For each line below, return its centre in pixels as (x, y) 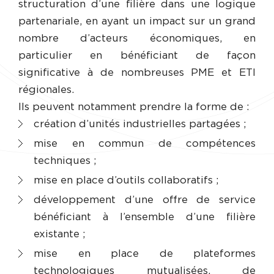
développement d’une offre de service (145, 200)
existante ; (59, 234)
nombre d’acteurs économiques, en (137, 38)
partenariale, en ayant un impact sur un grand (137, 21)
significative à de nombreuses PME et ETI (137, 72)
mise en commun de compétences (145, 144)
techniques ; (65, 161)
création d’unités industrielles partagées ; (140, 124)
